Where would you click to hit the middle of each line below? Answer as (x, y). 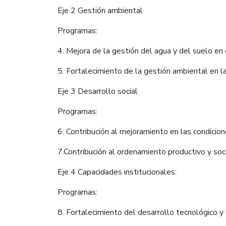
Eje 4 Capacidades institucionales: (117, 172)
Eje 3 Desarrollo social (98, 91)
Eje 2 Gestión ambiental (100, 10)
